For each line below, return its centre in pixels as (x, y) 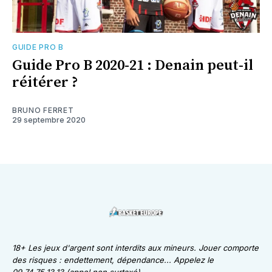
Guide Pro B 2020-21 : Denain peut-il (133, 66)
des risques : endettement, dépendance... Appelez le (113, 260)
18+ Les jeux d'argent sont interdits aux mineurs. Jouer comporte (135, 248)
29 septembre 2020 (49, 120)
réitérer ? (45, 83)
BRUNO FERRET (43, 110)
